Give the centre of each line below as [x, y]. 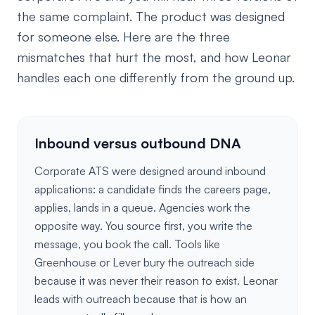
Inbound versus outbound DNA [138, 143]
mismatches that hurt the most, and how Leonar [154, 57]
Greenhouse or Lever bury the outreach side [144, 262]
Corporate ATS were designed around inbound [150, 171]
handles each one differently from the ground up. [156, 77]
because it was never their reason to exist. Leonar [156, 281]
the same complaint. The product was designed [151, 16]
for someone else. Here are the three [123, 37]
